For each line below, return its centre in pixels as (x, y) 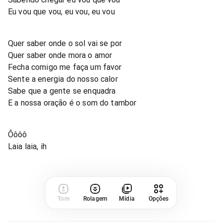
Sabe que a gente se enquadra (62, 91)
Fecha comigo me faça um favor (65, 67)
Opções (159, 198)
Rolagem (95, 198)
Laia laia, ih (28, 146)
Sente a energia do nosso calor (63, 79)
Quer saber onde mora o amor (60, 55)
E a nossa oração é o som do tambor (72, 103)
